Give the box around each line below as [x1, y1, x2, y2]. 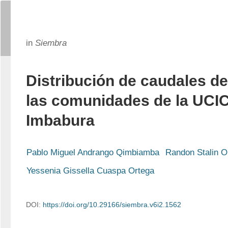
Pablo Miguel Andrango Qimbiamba [26, 148, 159, 157]
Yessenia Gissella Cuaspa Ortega [26, 166, 154, 176]
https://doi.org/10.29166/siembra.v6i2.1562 [43, 201, 181, 209]
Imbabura [26, 112, 95, 129]
